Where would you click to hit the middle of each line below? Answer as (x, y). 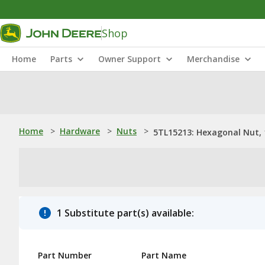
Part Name (164, 255)
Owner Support (130, 59)
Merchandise (213, 59)
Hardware (80, 131)
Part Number (65, 255)
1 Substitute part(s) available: (125, 213)
